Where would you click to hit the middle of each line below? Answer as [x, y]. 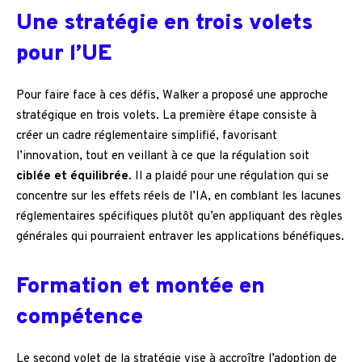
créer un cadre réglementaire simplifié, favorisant [147, 137]
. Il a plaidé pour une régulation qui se [229, 177]
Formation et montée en [141, 287]
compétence [80, 318]
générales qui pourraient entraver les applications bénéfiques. [180, 238]
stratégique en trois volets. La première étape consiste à [166, 116]
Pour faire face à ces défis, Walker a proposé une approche [172, 96]
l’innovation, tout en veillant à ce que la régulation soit [163, 157]
